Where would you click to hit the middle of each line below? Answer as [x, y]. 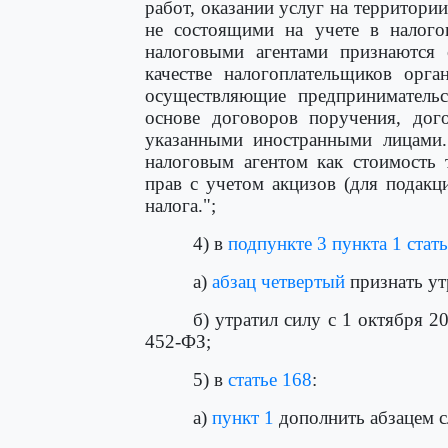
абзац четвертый [278, 281]
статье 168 [270, 379]
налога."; [180, 205]
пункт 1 [243, 417]
